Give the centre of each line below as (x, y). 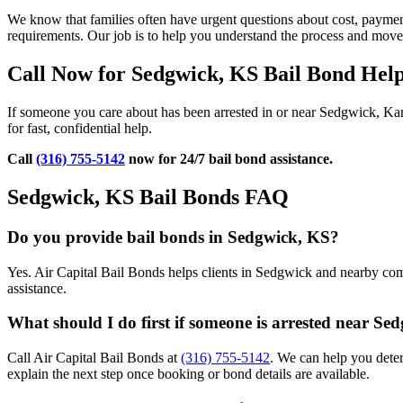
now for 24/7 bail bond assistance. (229, 159)
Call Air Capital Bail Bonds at (94, 358)
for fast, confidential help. (80, 129)
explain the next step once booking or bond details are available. (188, 374)
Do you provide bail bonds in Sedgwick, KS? (173, 237)
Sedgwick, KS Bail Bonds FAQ (148, 197)
